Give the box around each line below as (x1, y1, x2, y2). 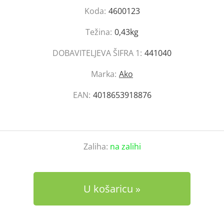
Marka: (91, 68, 116, 79)
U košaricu (83, 182, 133, 195)
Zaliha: (83, 141, 110, 152)
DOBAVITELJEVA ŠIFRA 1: (52, 47, 142, 58)
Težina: (85, 26, 112, 37)
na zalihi (109, 141, 141, 152)
